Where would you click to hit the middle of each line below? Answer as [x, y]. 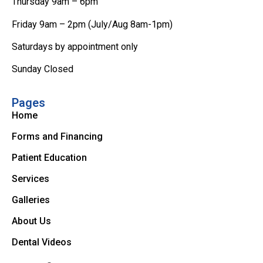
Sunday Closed [43, 69]
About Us [31, 221]
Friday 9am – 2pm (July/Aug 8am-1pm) [92, 24]
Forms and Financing [57, 136]
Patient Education [49, 157]
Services [31, 178]
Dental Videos [42, 242]
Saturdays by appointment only [75, 47]
